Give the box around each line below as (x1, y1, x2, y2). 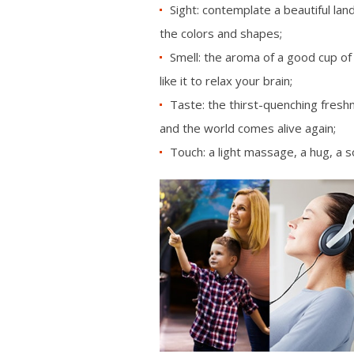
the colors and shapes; (160, 25, 282, 41)
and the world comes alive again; (160, 120, 336, 136)
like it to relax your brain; (160, 73, 292, 88)
